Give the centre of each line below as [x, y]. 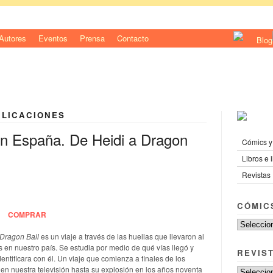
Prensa [92, 38]
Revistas [256, 174]
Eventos [53, 38]
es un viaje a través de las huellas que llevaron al [122, 236]
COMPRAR [27, 214]
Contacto [133, 38]
